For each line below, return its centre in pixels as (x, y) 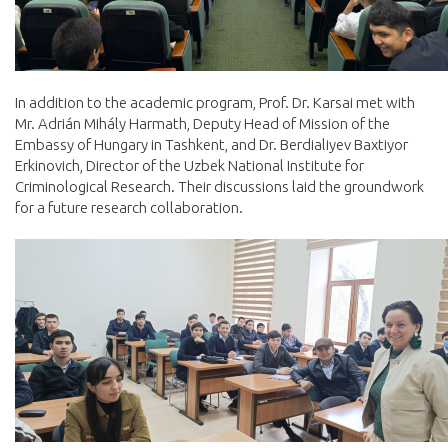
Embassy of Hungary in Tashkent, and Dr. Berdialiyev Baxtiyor (211, 145)
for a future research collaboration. (129, 208)
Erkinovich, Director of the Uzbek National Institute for (189, 166)
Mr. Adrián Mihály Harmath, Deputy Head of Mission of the (202, 124)
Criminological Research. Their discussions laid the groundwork (219, 187)
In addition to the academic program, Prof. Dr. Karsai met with (215, 103)
